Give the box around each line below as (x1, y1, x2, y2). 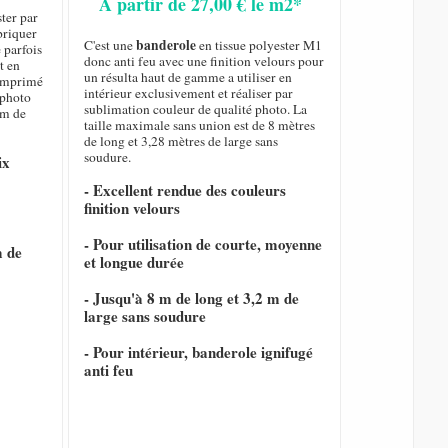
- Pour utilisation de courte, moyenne (84, 233, 323, 256)
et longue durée (84, 251, 185, 274)
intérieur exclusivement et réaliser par (84, 84, 294, 103)
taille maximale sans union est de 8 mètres (84, 116, 316, 135)
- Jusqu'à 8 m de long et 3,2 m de (84, 287, 300, 310)
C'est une (84, 36, 137, 55)
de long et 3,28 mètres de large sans (84, 132, 279, 151)
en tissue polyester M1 (196, 36, 323, 55)
